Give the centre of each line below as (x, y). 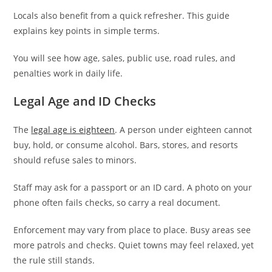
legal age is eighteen (73, 129)
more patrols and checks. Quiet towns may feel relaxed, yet (134, 245)
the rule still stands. (54, 260)
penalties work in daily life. (68, 73)
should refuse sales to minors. (75, 160)
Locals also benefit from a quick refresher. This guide (122, 15)
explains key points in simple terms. (87, 30)
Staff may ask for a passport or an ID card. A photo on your (133, 187)
